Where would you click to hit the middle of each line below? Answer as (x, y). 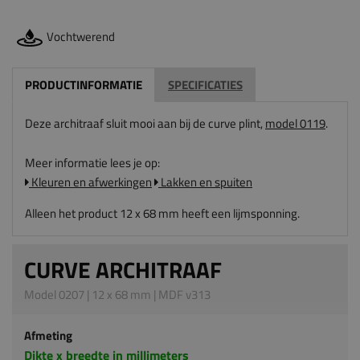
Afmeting (48, 336)
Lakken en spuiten (205, 182)
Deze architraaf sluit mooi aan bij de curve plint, (145, 124)
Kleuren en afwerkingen (90, 182)
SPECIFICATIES (205, 85)
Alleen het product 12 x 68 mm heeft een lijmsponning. (162, 214)
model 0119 (295, 124)
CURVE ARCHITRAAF (123, 270)
